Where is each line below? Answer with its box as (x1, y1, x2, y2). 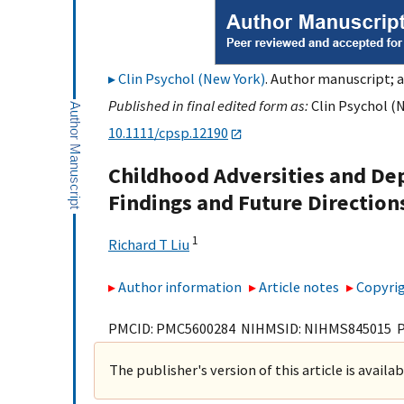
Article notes (259, 277, 340, 296)
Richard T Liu (108, 235, 189, 254)
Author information (118, 277, 242, 296)
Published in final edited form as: (108, 96, 311, 115)
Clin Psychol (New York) (118, 69, 265, 87)
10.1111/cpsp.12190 (108, 124, 228, 142)
